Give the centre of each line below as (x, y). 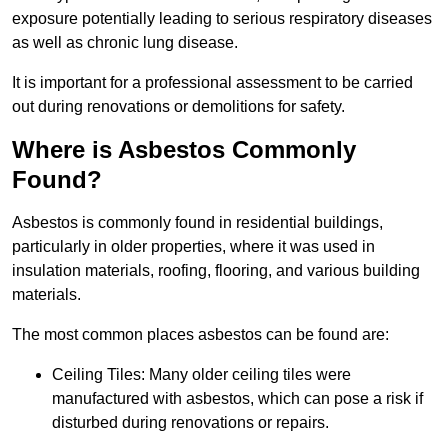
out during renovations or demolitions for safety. (178, 107)
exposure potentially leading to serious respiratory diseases (222, 19)
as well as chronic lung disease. (125, 43)
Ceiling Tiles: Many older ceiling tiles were (201, 375)
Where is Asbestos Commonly (184, 150)
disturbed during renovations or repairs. (190, 423)
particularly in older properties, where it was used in (193, 247)
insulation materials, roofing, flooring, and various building (216, 271)
